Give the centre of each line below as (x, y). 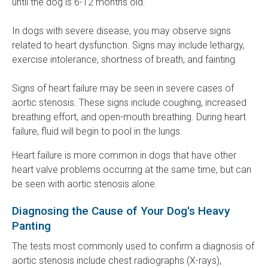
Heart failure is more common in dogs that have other (124, 156)
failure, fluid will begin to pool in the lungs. (97, 132)
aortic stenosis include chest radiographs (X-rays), (117, 261)
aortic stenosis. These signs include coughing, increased (129, 103)
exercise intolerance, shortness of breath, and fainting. (125, 60)
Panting (31, 226)
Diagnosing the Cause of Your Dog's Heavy (121, 211)
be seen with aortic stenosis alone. (85, 184)
